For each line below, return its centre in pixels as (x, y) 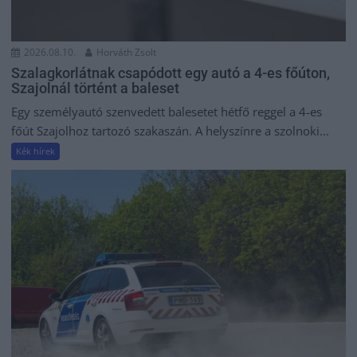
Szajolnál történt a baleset (96, 88)
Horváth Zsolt (126, 53)
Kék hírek (36, 151)
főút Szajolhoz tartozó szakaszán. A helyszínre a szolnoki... (171, 131)
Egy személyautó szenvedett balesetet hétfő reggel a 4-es (167, 112)
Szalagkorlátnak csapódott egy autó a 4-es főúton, (171, 73)
